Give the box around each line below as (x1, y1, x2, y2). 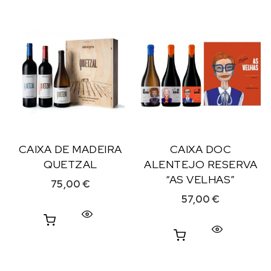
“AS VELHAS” (166, 172, 235, 187)
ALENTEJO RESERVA (144, 157, 257, 172)
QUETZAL (44, 157, 97, 172)
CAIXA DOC (169, 142, 232, 157)
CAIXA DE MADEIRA (18, 142, 122, 157)
